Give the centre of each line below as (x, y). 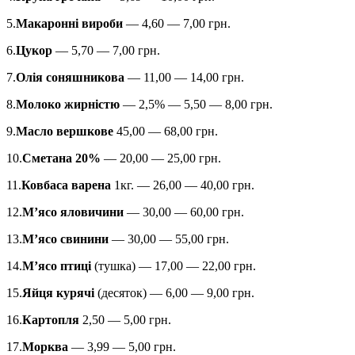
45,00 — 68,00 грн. (166, 131)
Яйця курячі (58, 292)
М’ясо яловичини (73, 212)
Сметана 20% (61, 158)
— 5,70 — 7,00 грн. (106, 50)
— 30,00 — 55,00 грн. (169, 239)
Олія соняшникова (70, 77)
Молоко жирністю (68, 104)
